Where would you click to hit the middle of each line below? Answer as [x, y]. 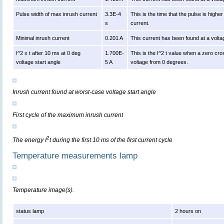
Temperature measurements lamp [75, 156]
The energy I [29, 140]
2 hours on [188, 211]
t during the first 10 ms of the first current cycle [111, 140]
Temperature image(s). [43, 190]
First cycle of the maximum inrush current [68, 115]
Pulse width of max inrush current [57, 14]
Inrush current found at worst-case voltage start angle [84, 92]
